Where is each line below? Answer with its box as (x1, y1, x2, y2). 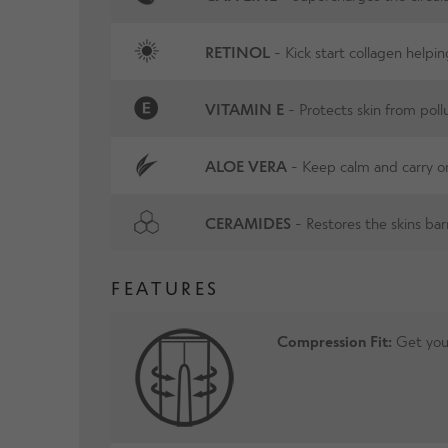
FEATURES (111, 277, 221, 299)
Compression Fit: (277, 331, 393, 351)
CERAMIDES (204, 212, 291, 232)
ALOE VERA (204, 155, 287, 175)
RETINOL (204, 41, 270, 61)
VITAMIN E (204, 98, 284, 118)
